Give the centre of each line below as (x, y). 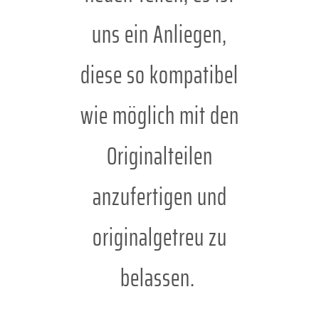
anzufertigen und (159, 197)
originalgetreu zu (159, 237)
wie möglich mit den (159, 116)
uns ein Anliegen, (159, 35)
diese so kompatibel (159, 75)
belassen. (159, 278)
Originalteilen (159, 156)
